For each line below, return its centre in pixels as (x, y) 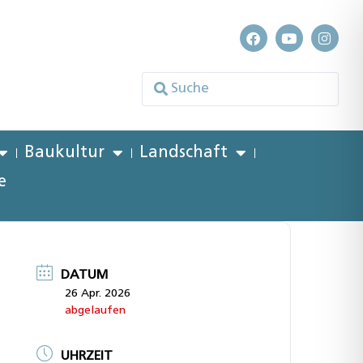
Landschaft (184, 153)
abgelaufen (96, 311)
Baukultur (65, 153)
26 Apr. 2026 (98, 294)
